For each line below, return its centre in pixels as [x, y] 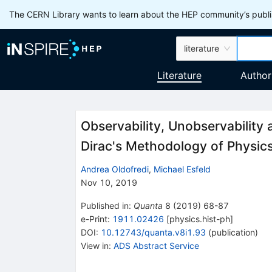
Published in [104, 205]
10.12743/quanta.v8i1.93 [153, 232]
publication [233, 232]
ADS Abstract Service [156, 245]
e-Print [94, 219]
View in [94, 245]
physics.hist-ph [199, 219]
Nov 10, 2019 [109, 182]
